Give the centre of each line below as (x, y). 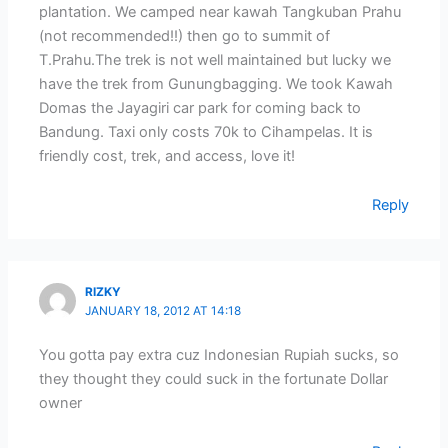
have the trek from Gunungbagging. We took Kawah (216, 83)
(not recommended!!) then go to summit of (185, 35)
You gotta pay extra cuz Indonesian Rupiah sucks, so (219, 354)
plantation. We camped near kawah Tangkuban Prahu (220, 11)
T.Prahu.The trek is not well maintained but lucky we (215, 59)
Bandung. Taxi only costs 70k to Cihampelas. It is (206, 131)
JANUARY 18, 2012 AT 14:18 (163, 310)
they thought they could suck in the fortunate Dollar (214, 378)
